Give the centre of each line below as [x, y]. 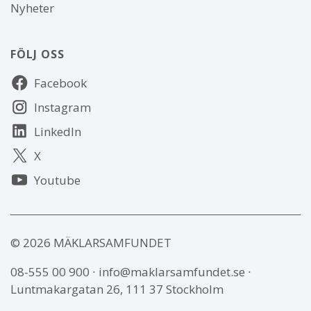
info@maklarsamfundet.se [172, 271]
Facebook [60, 83]
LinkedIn [58, 131]
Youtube [57, 180]
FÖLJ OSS [37, 54]
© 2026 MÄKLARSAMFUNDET [91, 242]
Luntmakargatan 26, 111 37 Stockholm [117, 289]
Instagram [62, 107]
